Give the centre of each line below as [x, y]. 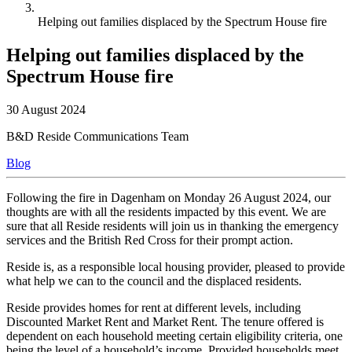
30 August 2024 [46, 109]
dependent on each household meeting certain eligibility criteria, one [174, 335]
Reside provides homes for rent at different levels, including [154, 307]
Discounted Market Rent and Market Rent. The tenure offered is [165, 321]
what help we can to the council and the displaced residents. [154, 280]
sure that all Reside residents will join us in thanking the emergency [172, 225]
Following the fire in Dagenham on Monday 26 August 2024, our [169, 197]
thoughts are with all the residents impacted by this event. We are [166, 211]
